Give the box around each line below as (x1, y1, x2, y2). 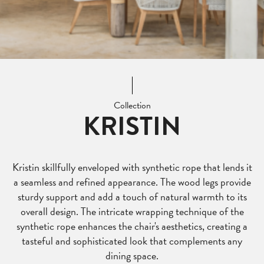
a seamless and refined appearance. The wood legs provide (13, 174, 251, 190)
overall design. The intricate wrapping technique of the (20, 203, 244, 219)
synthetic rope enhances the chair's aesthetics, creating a (16, 218, 247, 234)
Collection (113, 98, 151, 113)
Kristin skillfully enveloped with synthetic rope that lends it (12, 159, 252, 175)
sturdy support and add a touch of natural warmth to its (17, 189, 247, 204)
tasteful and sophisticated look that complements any (22, 233, 242, 249)
